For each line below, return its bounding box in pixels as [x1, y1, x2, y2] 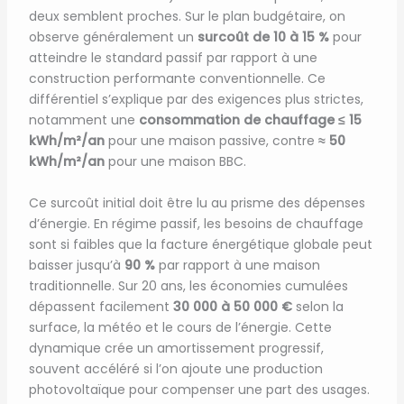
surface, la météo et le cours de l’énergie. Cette [28, 317, 332, 336]
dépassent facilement [28, 297, 173, 316]
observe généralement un [28, 28, 197, 47]
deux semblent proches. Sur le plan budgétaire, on [28, 7, 345, 26]
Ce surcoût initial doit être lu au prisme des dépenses [28, 193, 365, 212]
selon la [291, 297, 344, 316]
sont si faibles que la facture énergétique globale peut [28, 234, 372, 253]
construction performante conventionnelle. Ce [28, 69, 326, 88]
